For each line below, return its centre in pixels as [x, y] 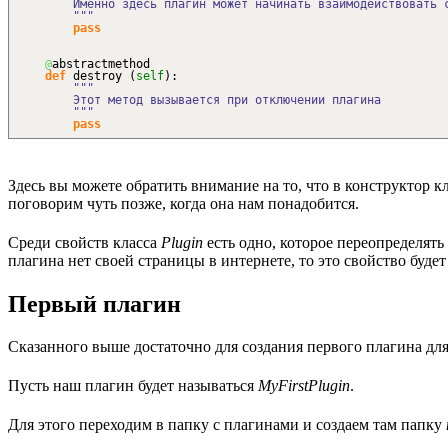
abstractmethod [101, 64]
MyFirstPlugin [304, 386]
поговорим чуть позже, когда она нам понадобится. [183, 203]
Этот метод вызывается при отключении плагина [199, 100]
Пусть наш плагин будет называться [133, 386]
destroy [97, 76]
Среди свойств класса [84, 242]
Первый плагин [94, 304]
